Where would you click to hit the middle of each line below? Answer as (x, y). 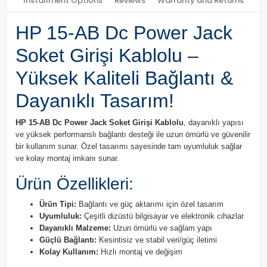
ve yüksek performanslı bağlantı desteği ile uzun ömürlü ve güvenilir (133, 134)
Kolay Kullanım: (69, 252)
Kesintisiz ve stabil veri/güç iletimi (157, 240)
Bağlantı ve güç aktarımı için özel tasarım (150, 204)
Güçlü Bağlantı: (68, 240)
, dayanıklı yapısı (214, 122)
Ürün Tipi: (58, 204)
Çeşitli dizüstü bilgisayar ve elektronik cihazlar (163, 216)
